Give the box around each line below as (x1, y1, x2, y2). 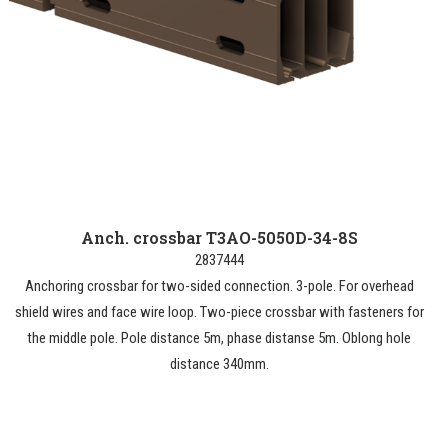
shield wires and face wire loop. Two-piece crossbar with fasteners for (14, 303, 424, 321)
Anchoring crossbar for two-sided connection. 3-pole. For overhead (24, 277, 414, 295)
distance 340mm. (169, 355, 269, 373)
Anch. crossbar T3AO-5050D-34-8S (80, 227, 358, 248)
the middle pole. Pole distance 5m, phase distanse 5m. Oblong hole (27, 329, 411, 347)
